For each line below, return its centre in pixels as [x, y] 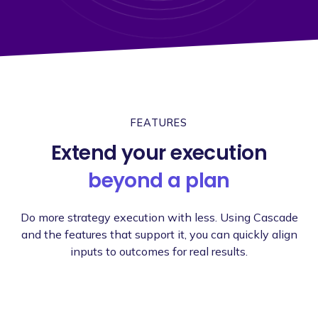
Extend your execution [159, 153]
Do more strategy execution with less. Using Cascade [159, 217]
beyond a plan [159, 180]
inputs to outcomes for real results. [159, 251]
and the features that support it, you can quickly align [159, 234]
